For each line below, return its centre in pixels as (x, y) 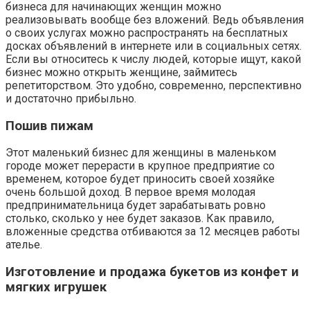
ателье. (24, 245)
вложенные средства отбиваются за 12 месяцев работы (153, 232)
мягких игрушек (56, 288)
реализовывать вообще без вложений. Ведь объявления (155, 20)
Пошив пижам (49, 126)
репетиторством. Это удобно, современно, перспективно (154, 86)
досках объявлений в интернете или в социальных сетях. (154, 46)
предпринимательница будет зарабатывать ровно (136, 206)
